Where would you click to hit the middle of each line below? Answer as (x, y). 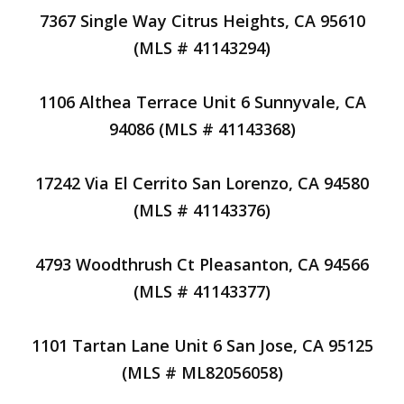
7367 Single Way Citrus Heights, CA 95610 (202, 21)
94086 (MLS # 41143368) (202, 129)
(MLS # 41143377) (202, 291)
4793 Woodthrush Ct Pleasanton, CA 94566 (202, 264)
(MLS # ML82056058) (202, 372)
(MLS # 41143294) (202, 48)
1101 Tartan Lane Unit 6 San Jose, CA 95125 (202, 345)
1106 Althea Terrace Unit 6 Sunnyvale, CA (202, 102)
